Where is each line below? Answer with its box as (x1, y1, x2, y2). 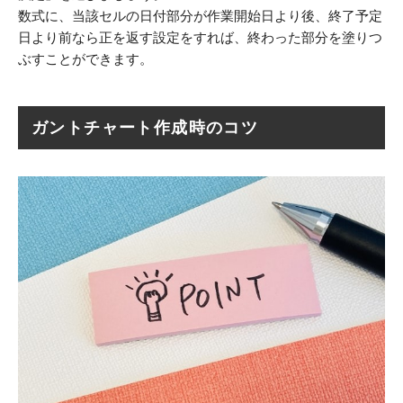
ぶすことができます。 (18, 50, 153, 67)
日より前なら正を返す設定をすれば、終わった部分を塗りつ (18, 29, 382, 45)
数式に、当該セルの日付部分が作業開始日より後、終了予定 (18, 7, 382, 23)
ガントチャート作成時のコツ (31, 118, 259, 137)
